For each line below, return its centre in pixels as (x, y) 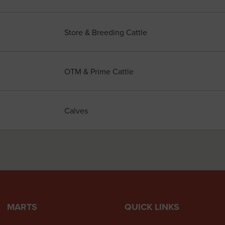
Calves (76, 110)
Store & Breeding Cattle (106, 32)
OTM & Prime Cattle (99, 71)
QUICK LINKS (152, 207)
